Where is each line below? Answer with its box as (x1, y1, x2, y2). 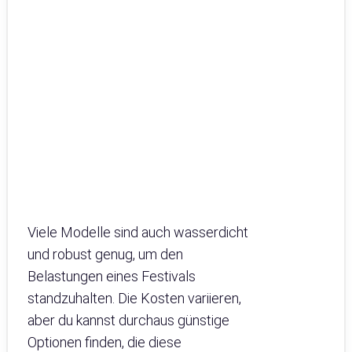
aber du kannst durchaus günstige (27, 311, 229, 328)
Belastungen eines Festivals (27, 267, 196, 284)
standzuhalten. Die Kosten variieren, (27, 289, 241, 306)
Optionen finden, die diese (27, 333, 181, 350)
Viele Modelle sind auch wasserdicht (27, 223, 248, 240)
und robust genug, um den (27, 245, 183, 262)
